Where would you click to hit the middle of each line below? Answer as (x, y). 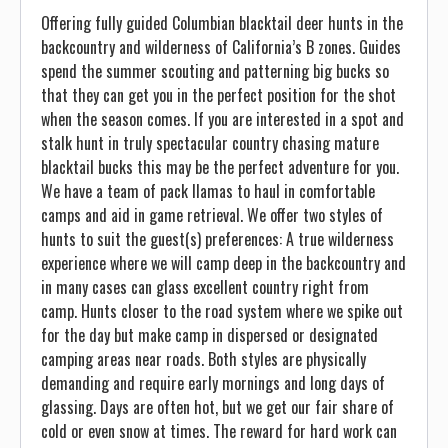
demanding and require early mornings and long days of (213, 383)
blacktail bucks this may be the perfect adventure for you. (220, 167)
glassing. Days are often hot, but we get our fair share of (217, 407)
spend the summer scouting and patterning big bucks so (215, 71)
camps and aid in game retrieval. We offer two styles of (212, 215)
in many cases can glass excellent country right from (205, 287)
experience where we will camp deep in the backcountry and (223, 263)
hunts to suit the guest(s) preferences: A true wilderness (217, 239)
